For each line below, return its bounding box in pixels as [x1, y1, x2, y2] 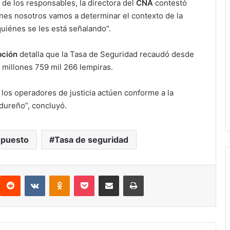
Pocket [94, 171, 116, 180]
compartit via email [119, 171, 135, 180]
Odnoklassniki [69, 171, 113, 180]
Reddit [20, 171, 41, 180]
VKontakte [45, 171, 78, 180]
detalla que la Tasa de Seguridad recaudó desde [17, 49, 194, 60]
